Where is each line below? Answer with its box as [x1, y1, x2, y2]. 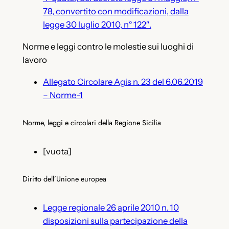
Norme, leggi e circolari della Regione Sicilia [22, 118, 161, 128]
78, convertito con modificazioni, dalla [42, 6, 189, 16]
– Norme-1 [42, 89, 83, 100]
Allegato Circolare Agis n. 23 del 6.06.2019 [42, 76, 203, 87]
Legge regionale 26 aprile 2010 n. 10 [42, 202, 179, 213]
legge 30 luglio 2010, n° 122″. [42, 19, 151, 30]
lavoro [22, 54, 47, 65]
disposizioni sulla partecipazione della [42, 215, 188, 226]
